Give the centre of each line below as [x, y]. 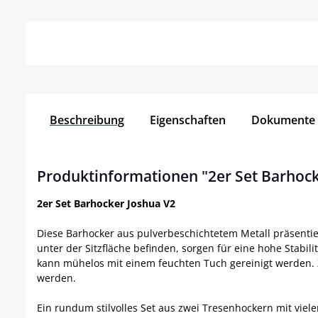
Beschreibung [87, 120]
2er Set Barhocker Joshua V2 [108, 204]
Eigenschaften [188, 120]
